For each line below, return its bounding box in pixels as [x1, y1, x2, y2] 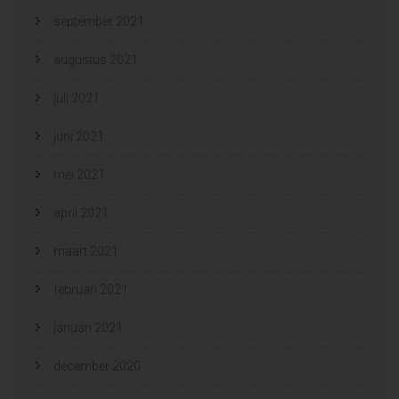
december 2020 [53, 358, 141, 373]
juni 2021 [53, 128, 104, 143]
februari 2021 [53, 281, 128, 297]
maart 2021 [53, 243, 118, 258]
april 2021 [53, 205, 109, 220]
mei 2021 [53, 167, 105, 182]
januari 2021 [53, 320, 123, 335]
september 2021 [53, 13, 144, 28]
